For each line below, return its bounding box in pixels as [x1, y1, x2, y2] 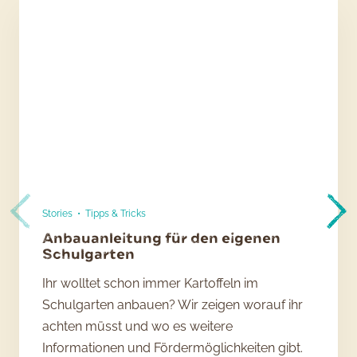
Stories [42, 207, 73, 219]
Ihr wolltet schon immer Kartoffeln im [42, 276, 259, 292]
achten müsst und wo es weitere [42, 319, 233, 335]
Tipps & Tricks [84, 207, 146, 219]
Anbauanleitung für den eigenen [42, 229, 281, 248]
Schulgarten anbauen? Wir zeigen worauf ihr [42, 297, 304, 313]
